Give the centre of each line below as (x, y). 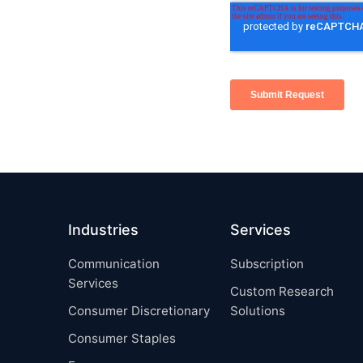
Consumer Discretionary (139, 310)
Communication (114, 263)
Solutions (258, 310)
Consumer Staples (122, 338)
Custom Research (282, 291)
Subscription (267, 263)
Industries (103, 229)
